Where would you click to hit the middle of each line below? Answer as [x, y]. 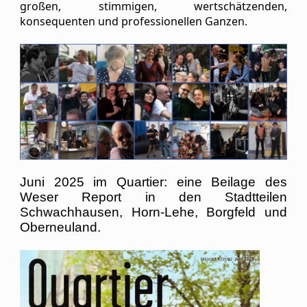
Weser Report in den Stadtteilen [153, 197]
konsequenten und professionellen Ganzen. [134, 21]
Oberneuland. [60, 227]
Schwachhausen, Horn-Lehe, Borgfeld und [153, 212]
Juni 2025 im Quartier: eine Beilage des [153, 182]
